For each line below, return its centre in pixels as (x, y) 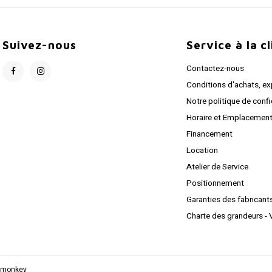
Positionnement (216, 183)
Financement (210, 134)
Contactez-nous (216, 68)
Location (202, 150)
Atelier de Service (218, 167)
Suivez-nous (39, 45)
